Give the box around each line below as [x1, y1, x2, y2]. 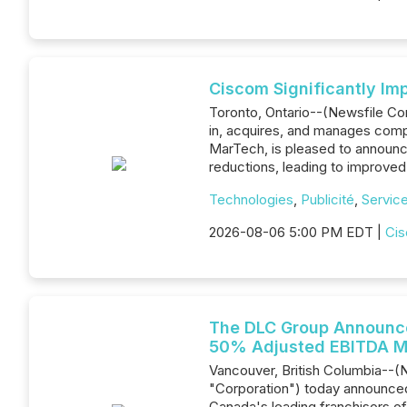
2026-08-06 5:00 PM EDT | [209, 223, 385, 241]
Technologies [209, 191, 293, 208]
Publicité [301, 191, 354, 208]
